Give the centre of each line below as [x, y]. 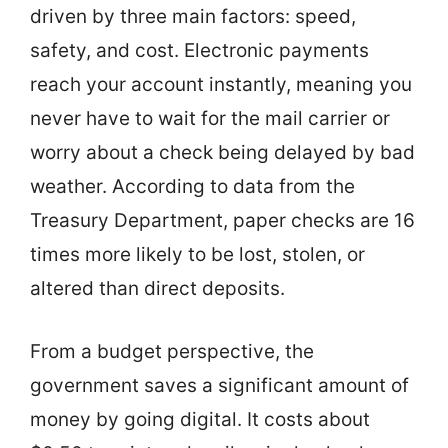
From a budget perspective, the [172, 351]
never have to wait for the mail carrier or [210, 118]
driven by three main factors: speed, [193, 16]
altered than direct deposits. [157, 288]
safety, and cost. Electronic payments [199, 50]
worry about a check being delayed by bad [222, 152]
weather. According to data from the [192, 186]
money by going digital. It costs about [200, 419]
